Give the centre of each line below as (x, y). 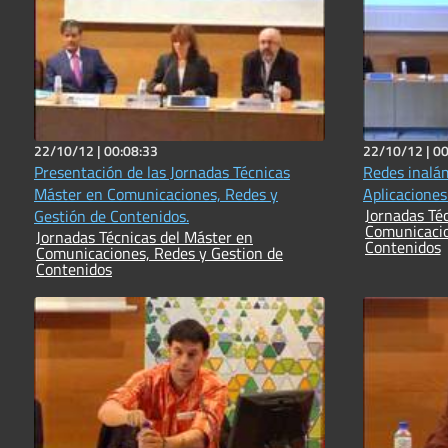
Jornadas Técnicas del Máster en (110, 236)
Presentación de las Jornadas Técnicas (162, 171)
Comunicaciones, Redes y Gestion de (159, 252)
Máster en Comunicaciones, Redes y (156, 193)
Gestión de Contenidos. (111, 215)
